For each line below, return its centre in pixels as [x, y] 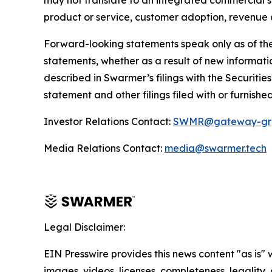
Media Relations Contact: [104, 148]
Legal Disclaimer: [84, 227]
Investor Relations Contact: [108, 121]
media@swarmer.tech [216, 148]
